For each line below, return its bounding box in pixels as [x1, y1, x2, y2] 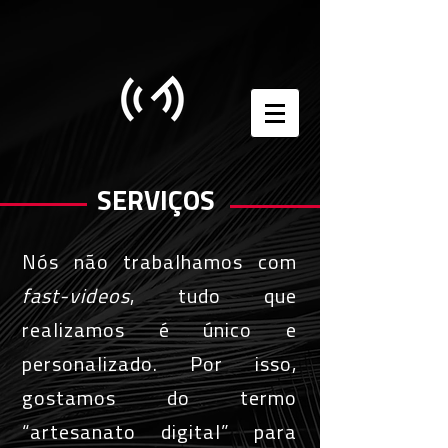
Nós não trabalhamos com [22, 254, 297, 274]
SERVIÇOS [97, 190, 215, 217]
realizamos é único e [22, 322, 297, 342]
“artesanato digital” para [22, 424, 297, 444]
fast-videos [22, 288, 130, 308]
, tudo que [130, 288, 297, 308]
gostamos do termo [22, 390, 297, 410]
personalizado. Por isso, [22, 356, 297, 376]
